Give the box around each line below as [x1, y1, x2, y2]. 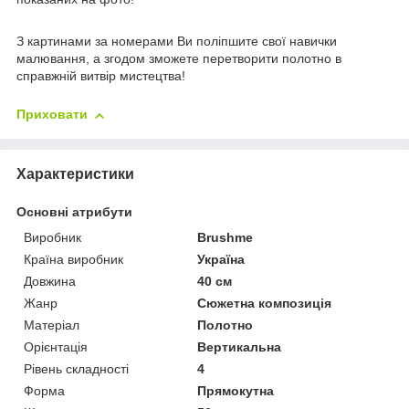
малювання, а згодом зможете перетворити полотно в [16, 51, 341, 67]
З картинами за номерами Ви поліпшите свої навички [16, 34, 337, 49]
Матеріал [24, 318, 79, 333]
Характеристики [16, 166, 134, 183]
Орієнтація [24, 340, 88, 355]
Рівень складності [24, 362, 129, 377]
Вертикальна [197, 340, 282, 355]
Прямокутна [197, 383, 275, 399]
